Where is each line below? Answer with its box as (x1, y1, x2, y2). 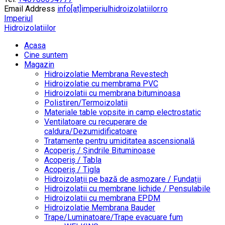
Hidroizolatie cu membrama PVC (44, 79, 158, 88)
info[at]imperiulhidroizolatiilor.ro (57, 4, 168, 14)
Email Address (4, 4, 55, 14)
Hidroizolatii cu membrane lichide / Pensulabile (44, 184, 210, 193)
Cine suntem (24, 50, 68, 60)
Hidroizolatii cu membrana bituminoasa (44, 88, 180, 98)
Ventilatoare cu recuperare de (44, 117, 147, 127)
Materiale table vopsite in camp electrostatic (44, 107, 201, 117)
